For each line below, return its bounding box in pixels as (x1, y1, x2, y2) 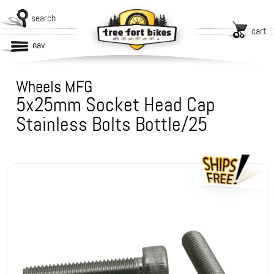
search (31, 12, 56, 24)
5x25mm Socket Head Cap (16, 92, 216, 117)
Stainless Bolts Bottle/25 (16, 112, 208, 137)
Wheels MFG (16, 76, 93, 97)
